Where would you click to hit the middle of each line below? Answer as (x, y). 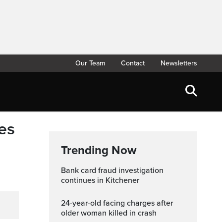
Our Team (90, 63)
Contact (133, 63)
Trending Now (99, 150)
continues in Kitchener (100, 180)
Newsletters (179, 63)
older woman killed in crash (109, 213)
